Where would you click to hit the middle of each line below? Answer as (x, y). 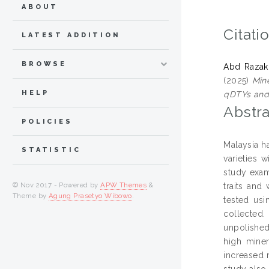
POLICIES (47, 121)
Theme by (31, 196)
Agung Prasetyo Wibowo (90, 196)
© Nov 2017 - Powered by (57, 185)
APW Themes (124, 185)
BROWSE (44, 64)
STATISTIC (51, 150)
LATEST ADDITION (71, 35)
